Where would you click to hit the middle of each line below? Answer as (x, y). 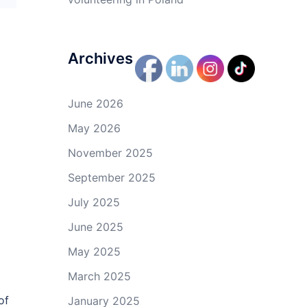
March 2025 (99, 276)
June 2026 (95, 103)
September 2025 (111, 177)
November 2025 (110, 153)
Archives (100, 58)
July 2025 (94, 202)
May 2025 (94, 251)
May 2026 (94, 128)
